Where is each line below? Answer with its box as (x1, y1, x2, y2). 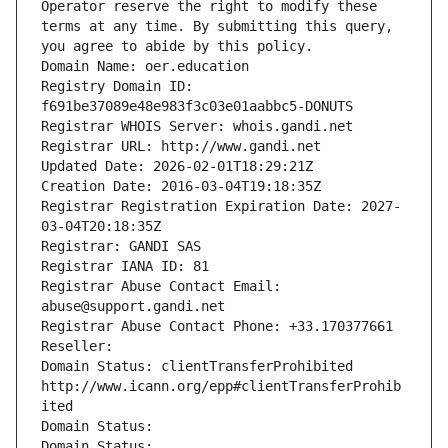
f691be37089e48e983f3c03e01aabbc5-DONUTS (41, 98, 353, 115)
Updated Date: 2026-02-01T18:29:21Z (41, 158, 313, 175)
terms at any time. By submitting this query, (41, 18, 393, 35)
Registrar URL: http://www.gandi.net (41, 138, 321, 155)
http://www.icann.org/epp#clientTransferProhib (41, 378, 401, 395)
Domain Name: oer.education (41, 58, 249, 75)
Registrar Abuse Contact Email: (41, 278, 281, 295)
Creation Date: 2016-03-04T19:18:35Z (41, 178, 321, 195)
